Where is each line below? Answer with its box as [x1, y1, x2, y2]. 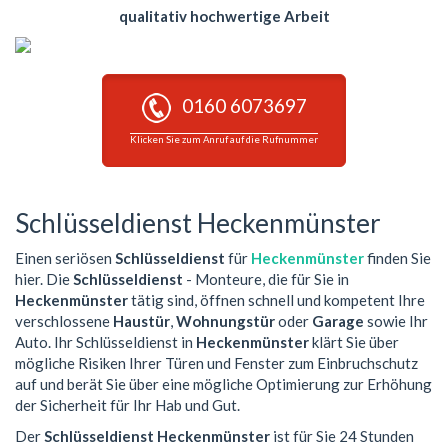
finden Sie [364, 248, 431, 267]
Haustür [113, 311, 170, 330]
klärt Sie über [309, 332, 399, 351]
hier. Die [15, 269, 73, 288]
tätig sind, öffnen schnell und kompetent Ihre [128, 290, 425, 309]
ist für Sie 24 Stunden [270, 427, 414, 446]
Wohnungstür [176, 311, 275, 330]
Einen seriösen [15, 248, 115, 267]
